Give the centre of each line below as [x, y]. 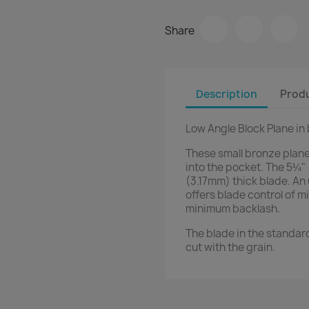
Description [227, 94]
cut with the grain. [230, 248]
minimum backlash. [233, 209]
